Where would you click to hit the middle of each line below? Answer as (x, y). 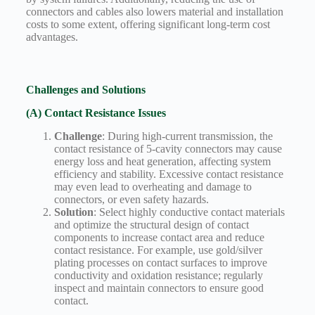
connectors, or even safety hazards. (131, 199)
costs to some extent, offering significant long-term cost (148, 25)
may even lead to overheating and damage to (153, 186)
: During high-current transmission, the (187, 136)
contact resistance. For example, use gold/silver (158, 250)
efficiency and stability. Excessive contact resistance (168, 174)
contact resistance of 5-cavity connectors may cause (168, 148)
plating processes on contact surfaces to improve (160, 262)
